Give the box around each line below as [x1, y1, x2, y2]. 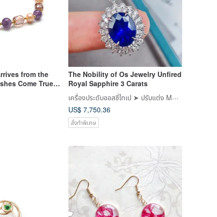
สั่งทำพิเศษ [70, 118, 96, 127]
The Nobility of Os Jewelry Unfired [68, 69, 182, 79]
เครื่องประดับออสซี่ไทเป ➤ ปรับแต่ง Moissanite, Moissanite [171, 92, 179, 102]
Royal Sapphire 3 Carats [68, 78, 148, 89]
